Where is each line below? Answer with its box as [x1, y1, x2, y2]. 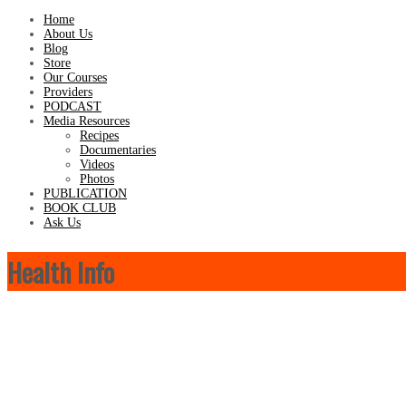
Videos [80, 158, 114, 171]
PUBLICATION [43, 187, 127, 200]
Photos [80, 172, 114, 186]
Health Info [7, 252, 114, 292]
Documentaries [80, 143, 156, 157]
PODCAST [43, 100, 101, 113]
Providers [43, 85, 92, 99]
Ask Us [43, 216, 81, 229]
